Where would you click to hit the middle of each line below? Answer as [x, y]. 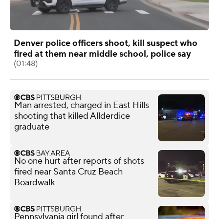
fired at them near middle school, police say [102, 54]
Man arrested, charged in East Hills [82, 105]
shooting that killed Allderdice [72, 116]
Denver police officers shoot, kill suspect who [106, 43]
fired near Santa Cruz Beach [68, 172]
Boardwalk [34, 182]
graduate [32, 127]
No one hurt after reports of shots [79, 161]
